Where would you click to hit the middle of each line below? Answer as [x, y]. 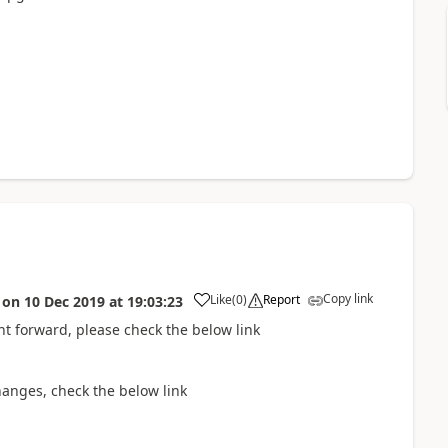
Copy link [347, 298]
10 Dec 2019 [64, 301]
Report [281, 299]
